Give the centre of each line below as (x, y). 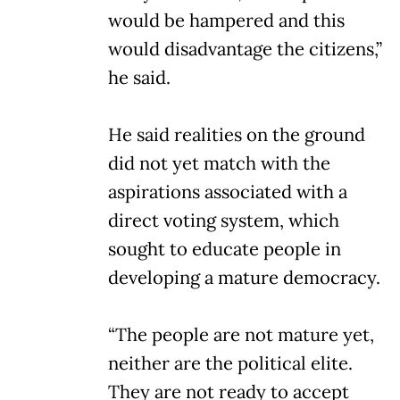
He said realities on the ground (237, 134)
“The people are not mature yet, (241, 334)
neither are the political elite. (230, 363)
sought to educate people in (225, 249)
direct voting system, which (224, 220)
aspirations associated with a (228, 192)
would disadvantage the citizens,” (245, 49)
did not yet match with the (219, 163)
